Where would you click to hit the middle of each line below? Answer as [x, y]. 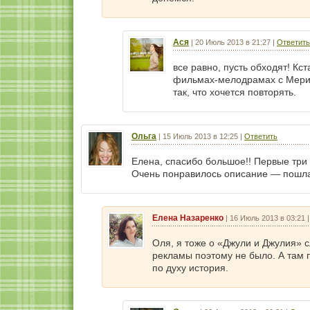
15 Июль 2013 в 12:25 [200, 136]
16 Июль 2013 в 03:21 [267, 218]
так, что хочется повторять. [235, 92]
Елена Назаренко [188, 218]
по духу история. [190, 268]
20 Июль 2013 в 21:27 [233, 42]
